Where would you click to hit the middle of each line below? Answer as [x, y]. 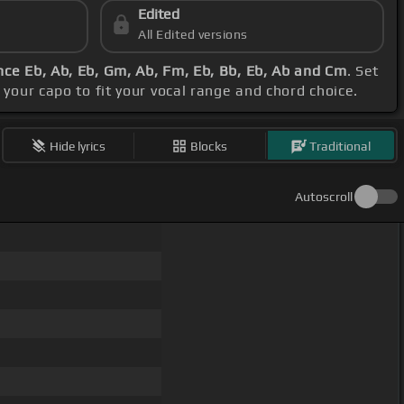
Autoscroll [324, 197]
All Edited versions [193, 35]
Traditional [340, 146]
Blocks [209, 146]
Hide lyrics [78, 146]
